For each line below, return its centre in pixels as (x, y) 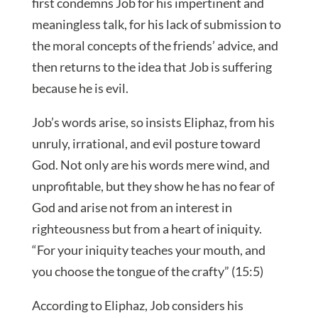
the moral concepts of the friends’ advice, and (155, 46)
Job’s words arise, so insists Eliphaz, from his (153, 122)
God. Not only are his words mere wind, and (150, 165)
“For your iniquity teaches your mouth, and (148, 250)
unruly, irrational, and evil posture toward (146, 144)
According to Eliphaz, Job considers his (137, 306)
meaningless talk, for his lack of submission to (156, 24)
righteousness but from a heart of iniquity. (147, 229)
